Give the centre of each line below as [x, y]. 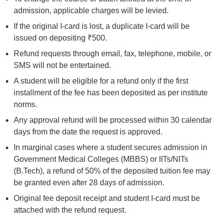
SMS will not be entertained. [62, 65]
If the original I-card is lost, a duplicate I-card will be [102, 26]
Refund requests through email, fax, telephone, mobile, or [112, 54]
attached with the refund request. [70, 210]
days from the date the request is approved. [88, 132]
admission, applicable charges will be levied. [91, 11]
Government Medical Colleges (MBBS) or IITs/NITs [101, 159]
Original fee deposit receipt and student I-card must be [107, 198]
